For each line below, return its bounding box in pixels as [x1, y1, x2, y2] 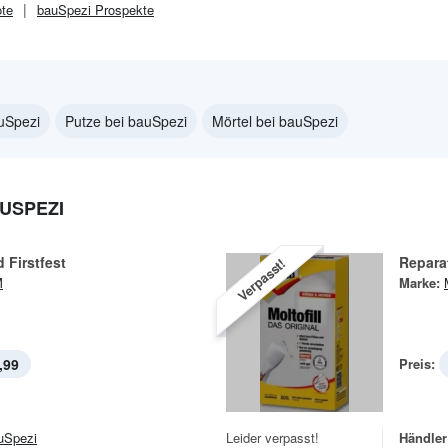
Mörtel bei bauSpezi [212, 111, 338, 131]
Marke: [399, 273, 440, 292]
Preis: [399, 354, 435, 373]
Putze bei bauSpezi [65, 111, 187, 131]
